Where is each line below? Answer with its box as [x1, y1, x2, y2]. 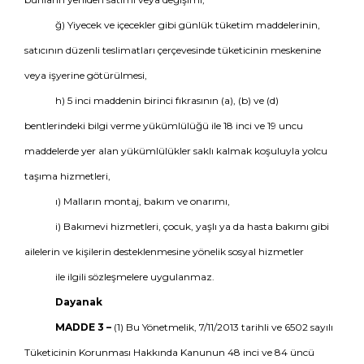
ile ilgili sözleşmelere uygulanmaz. [54, 271, 214, 283]
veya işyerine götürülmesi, [24, 69, 147, 81]
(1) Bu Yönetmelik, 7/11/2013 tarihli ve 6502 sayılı [110, 321, 333, 333]
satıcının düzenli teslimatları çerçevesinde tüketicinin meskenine [24, 44, 321, 56]
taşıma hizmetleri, [24, 170, 110, 182]
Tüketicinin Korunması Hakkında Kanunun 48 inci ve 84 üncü [24, 346, 314, 358]
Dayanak [54, 296, 102, 308]
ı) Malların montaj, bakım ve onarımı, [54, 195, 230, 207]
